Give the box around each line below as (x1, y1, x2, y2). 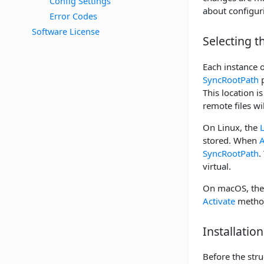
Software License (32, 25, 100, 37)
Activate (203, 194, 235, 207)
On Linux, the (203, 121, 260, 133)
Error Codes (49, 9, 97, 22)
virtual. (203, 160, 231, 172)
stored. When (203, 134, 259, 146)
